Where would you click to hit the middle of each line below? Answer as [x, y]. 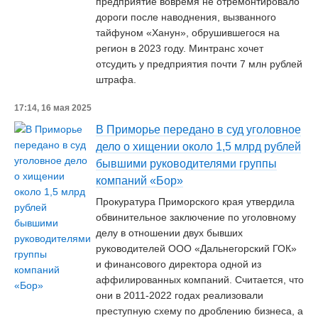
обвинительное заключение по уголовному [196, 217]
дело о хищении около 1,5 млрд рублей [198, 147]
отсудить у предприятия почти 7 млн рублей [199, 64]
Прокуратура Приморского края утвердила [195, 202]
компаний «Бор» [139, 181]
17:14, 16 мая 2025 [53, 108]
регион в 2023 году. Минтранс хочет [180, 48]
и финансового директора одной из [179, 264]
